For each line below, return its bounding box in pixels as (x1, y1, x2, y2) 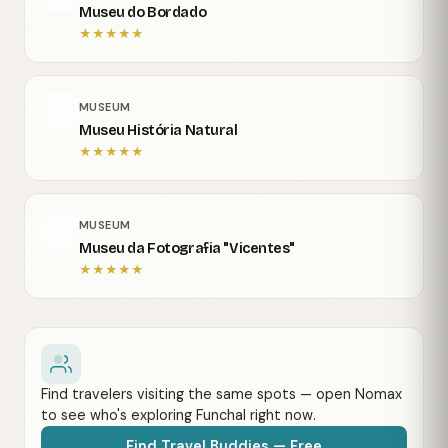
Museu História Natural (79, 122, 238, 140)
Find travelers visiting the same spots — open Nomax (41, 384, 402, 403)
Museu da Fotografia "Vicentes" (79, 240, 296, 258)
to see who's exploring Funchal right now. (41, 405, 316, 424)
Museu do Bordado (79, 4, 207, 22)
